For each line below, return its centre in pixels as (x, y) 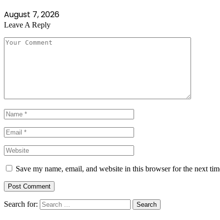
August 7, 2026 (32, 15)
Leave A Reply (27, 25)
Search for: (21, 204)
